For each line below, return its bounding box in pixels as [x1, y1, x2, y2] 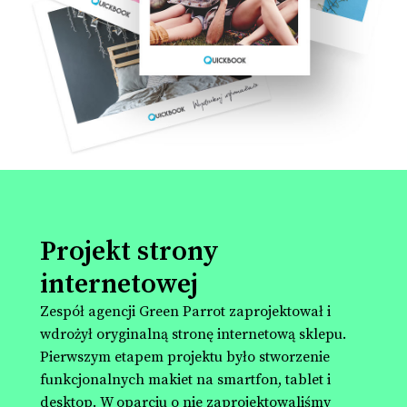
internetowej [40, 266, 198, 302]
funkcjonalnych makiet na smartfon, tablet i [40, 370, 331, 389]
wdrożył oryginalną [40, 324, 172, 343]
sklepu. [295, 324, 346, 343]
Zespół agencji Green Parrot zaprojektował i [40, 302, 331, 321]
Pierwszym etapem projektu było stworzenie [40, 347, 330, 366]
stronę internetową [172, 324, 295, 343]
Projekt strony [40, 233, 219, 269]
